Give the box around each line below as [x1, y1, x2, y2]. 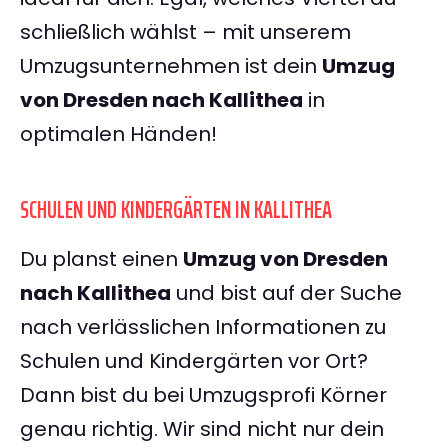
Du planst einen [20, 245, 183, 274]
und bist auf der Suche [171, 279, 402, 308]
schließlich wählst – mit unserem [20, 18, 351, 47]
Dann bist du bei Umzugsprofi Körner [20, 381, 387, 410]
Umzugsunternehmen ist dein [20, 52, 322, 81]
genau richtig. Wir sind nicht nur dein [20, 415, 384, 444]
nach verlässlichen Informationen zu [20, 313, 386, 342]
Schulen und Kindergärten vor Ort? [20, 347, 368, 376]
